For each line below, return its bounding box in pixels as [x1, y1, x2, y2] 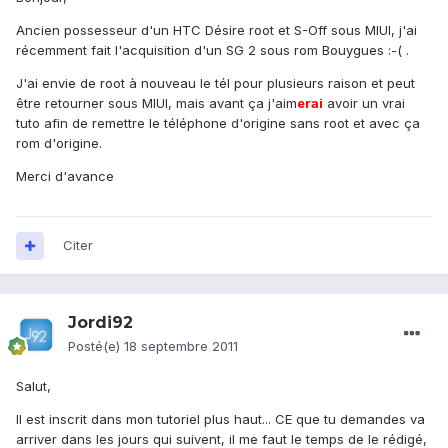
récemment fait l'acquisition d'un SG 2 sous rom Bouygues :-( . [16, 42, 409, 59]
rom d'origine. [16, 135, 102, 152]
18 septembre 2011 [124, 338, 238, 355]
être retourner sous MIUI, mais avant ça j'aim [16, 95, 297, 112]
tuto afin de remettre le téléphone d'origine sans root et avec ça [16, 115, 420, 132]
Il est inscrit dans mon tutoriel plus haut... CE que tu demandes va [16, 411, 425, 428]
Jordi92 [68, 313, 133, 333]
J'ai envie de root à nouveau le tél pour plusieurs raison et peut [16, 75, 415, 92]
